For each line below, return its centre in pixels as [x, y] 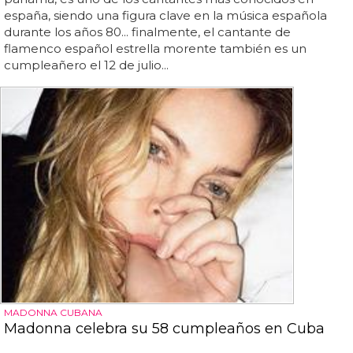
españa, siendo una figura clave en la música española [165, 15]
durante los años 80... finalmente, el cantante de [147, 32]
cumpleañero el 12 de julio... [86, 65]
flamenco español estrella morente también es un [155, 48]
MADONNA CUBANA [53, 312]
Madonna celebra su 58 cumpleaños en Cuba [164, 328]
